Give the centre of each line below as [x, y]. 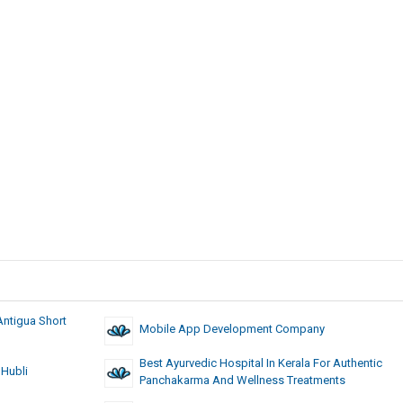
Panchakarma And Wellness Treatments [242, 380]
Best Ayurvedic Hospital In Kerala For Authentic [260, 363]
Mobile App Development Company [232, 329]
